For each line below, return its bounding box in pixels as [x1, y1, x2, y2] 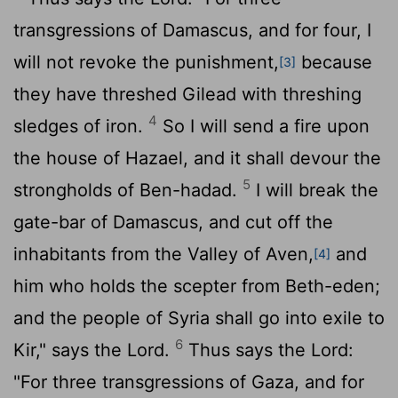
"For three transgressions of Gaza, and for [13, 370, 364, 393]
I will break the [251, 179, 378, 201]
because [296, 51, 372, 73]
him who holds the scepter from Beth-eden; [13, 275, 380, 297]
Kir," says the [13, 338, 127, 361]
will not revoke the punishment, [13, 51, 279, 73]
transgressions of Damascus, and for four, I [13, 19, 371, 41]
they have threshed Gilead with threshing [13, 83, 362, 105]
